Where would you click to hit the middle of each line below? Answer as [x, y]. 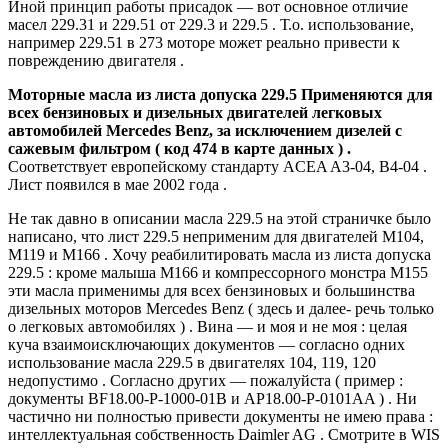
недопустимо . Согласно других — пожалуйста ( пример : [205, 380]
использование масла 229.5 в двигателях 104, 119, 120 [192, 362]
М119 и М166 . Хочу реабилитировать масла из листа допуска [219, 254]
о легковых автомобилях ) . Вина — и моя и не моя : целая [207, 326]
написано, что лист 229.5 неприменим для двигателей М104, [216, 236]
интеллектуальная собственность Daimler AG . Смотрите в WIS [224, 434]
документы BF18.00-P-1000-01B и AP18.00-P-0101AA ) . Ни [212, 398]
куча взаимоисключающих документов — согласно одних [206, 344]
